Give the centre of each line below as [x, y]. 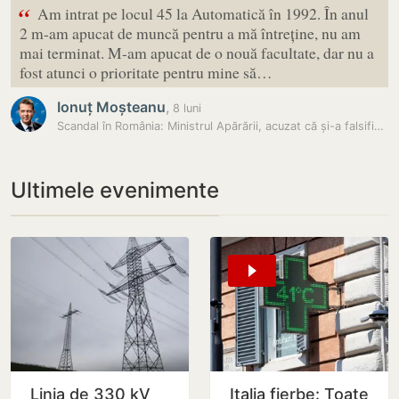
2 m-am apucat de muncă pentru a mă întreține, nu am [190, 33]
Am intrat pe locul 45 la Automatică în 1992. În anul [203, 13]
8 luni [185, 108]
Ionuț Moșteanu [111, 107]
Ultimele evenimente [115, 190]
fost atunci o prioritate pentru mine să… [146, 72]
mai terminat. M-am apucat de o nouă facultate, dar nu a [197, 53]
